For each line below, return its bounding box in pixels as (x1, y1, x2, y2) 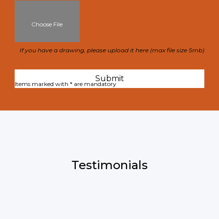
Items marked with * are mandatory (15, 80, 116, 88)
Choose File (30, 21, 63, 28)
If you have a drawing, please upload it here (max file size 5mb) (20, 46, 204, 54)
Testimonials (71, 157, 148, 172)
